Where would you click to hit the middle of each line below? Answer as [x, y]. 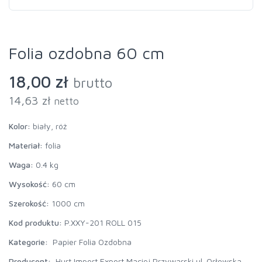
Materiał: [26, 145]
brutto [93, 82]
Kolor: [20, 126]
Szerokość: [29, 203]
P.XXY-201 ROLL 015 [102, 222]
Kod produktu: [35, 222]
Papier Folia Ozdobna [92, 242]
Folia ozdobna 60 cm [87, 53]
